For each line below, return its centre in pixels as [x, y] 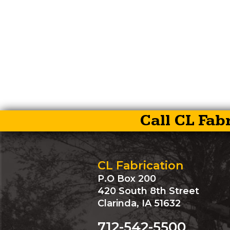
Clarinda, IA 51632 [139, 203]
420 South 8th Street [148, 191]
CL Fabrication [140, 166]
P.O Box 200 [127, 179]
